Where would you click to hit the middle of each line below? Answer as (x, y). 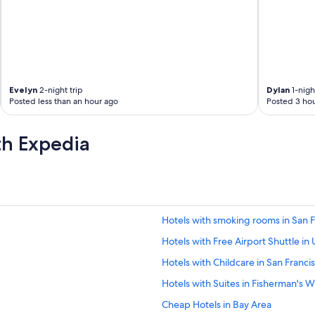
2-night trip (60, 90)
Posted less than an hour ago (64, 102)
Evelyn (24, 90)
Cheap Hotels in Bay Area (217, 305)
